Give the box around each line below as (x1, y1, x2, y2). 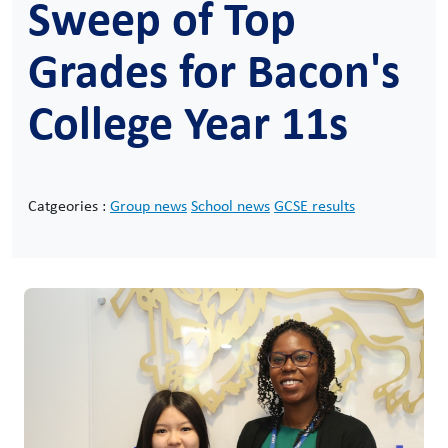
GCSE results (274, 195, 355, 216)
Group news (110, 195, 187, 216)
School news (191, 195, 270, 216)
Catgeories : (28, 195, 110, 216)
